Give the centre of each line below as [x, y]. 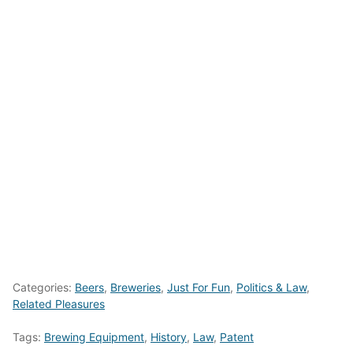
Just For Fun [199, 288]
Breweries [136, 288]
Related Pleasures [59, 304]
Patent [237, 337]
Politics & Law [271, 288]
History [169, 337]
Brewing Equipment [94, 337]
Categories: [44, 288]
